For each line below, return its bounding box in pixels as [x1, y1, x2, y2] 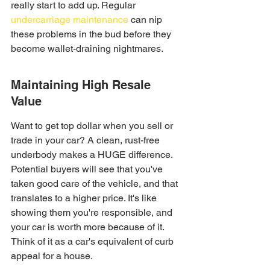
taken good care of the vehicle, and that [11, 178, 180, 189]
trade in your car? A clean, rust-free [11, 134, 162, 146]
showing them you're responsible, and [11, 207, 175, 218]
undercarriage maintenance [11, 14, 128, 25]
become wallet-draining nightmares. [11, 43, 163, 54]
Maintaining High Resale [11, 78, 154, 92]
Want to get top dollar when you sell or [11, 120, 175, 131]
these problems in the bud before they [11, 28, 174, 40]
